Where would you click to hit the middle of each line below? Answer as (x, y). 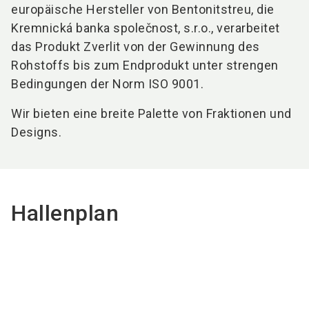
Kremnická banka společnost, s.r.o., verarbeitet (146, 28)
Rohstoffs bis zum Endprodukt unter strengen (145, 65)
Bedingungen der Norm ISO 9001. (107, 84)
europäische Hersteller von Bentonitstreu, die (143, 9)
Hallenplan (65, 213)
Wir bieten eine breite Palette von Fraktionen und (151, 113)
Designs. (36, 132)
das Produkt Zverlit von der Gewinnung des (136, 47)
